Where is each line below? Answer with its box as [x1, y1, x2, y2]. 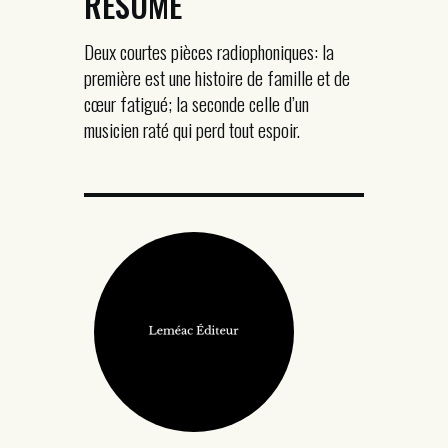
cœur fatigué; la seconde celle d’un [84, 88, 309, 118]
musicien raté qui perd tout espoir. [84, 114, 300, 144]
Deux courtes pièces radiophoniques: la [84, 36, 334, 66]
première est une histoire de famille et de [84, 62, 350, 92]
